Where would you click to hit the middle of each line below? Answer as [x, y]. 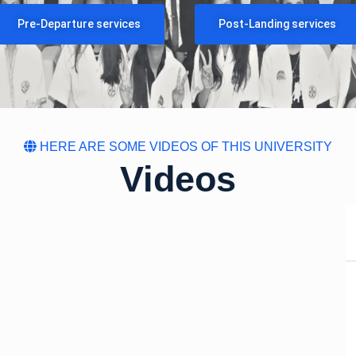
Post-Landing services [277, 24]
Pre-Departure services [79, 24]
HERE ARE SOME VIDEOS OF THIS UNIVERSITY [184, 147]
